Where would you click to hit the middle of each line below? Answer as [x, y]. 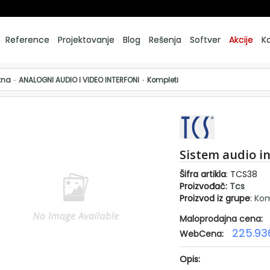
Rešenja [165, 40]
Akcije [241, 40]
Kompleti [163, 80]
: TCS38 [241, 174]
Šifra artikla [202, 174]
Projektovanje [86, 40]
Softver [205, 40]
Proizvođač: [204, 186]
